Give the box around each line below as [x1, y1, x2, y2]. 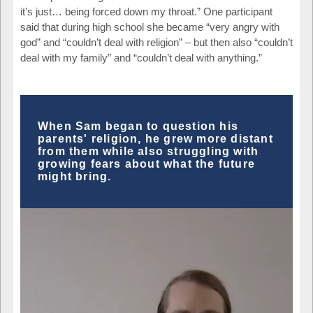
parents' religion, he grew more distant [38, 132, 273, 145]
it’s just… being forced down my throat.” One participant [20, 5, 272, 17]
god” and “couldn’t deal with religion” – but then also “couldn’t [20, 36, 293, 48]
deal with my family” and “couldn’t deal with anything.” [20, 51, 262, 64]
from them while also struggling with [38, 145, 259, 157]
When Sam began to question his [38, 119, 238, 132]
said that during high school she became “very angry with [20, 20, 279, 33]
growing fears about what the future [38, 157, 256, 170]
